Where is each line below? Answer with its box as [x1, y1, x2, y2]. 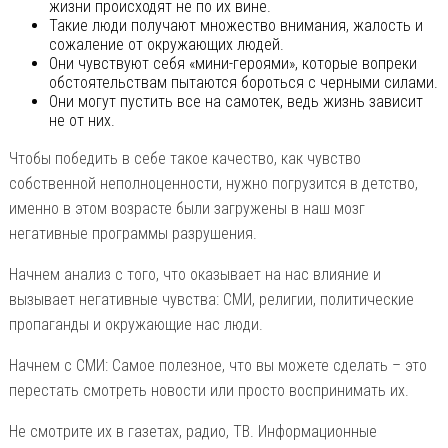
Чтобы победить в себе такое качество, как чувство [8, 148, 361, 168]
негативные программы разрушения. [8, 223, 257, 243]
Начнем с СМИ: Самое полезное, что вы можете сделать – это [8, 355, 427, 375]
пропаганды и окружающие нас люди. [8, 314, 263, 334]
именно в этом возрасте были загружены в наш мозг [8, 198, 365, 218]
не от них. [48, 110, 115, 130]
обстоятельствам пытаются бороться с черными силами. [48, 72, 438, 92]
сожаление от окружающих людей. [48, 34, 284, 54]
